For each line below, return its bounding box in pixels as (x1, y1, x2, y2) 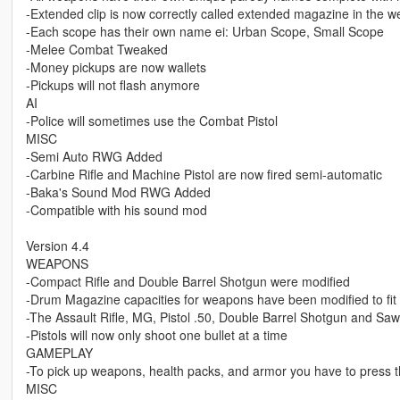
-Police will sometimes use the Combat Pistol (25, 112, 278, 130)
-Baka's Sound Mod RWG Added (25, 183, 211, 202)
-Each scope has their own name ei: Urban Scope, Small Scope (25, 22, 384, 41)
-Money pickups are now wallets (25, 58, 206, 77)
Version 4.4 (25, 237, 89, 255)
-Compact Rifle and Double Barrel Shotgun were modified (25, 272, 350, 291)
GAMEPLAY (25, 344, 93, 362)
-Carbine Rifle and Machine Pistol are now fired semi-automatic (25, 165, 382, 184)
